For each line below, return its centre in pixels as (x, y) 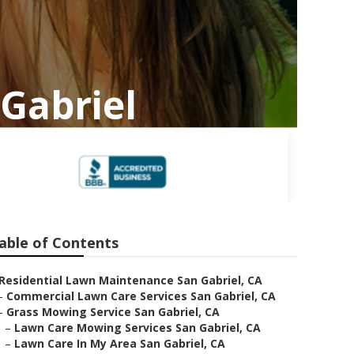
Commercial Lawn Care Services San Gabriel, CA (141, 296)
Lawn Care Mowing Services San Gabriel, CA (137, 328)
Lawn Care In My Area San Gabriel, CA (120, 343)
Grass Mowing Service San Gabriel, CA (113, 312)
